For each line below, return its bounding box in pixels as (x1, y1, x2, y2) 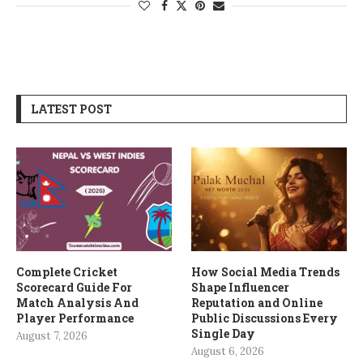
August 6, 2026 (191, 344, 265, 358)
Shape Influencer (191, 279, 290, 295)
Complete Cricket (16, 263, 117, 280)
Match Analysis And (16, 294, 139, 310)
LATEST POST (31, 101, 112, 117)
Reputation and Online (191, 294, 323, 310)
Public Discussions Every (191, 310, 339, 326)
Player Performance (16, 310, 134, 326)
